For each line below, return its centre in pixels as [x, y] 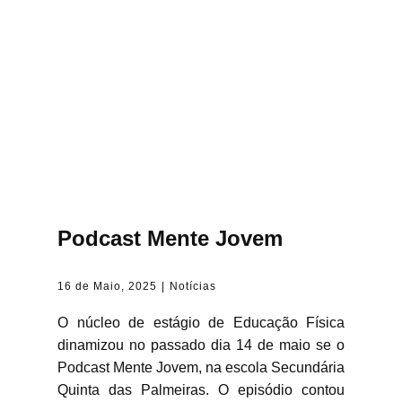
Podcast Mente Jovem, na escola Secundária [201, 367]
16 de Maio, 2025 [107, 286]
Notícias [193, 286]
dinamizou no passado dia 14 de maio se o [201, 345]
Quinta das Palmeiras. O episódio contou [201, 390]
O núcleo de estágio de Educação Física [201, 323]
